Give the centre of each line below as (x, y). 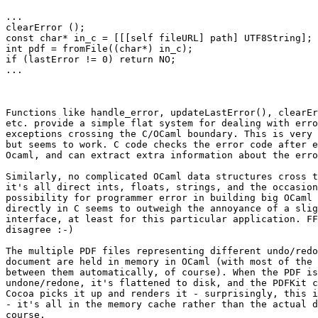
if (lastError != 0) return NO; (91, 59)
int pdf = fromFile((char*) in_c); (99, 48)
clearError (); (45, 27)
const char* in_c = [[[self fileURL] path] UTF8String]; (159, 38)
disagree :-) (40, 229)
